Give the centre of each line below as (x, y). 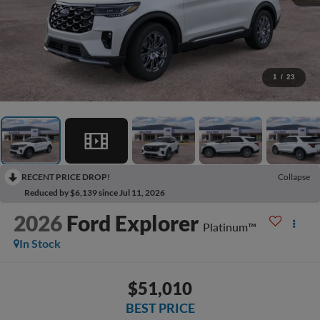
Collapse (294, 177)
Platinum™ (229, 227)
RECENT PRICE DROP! (66, 177)
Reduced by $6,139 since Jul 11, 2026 (95, 193)
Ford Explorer (132, 223)
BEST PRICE (160, 307)
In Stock (40, 244)
